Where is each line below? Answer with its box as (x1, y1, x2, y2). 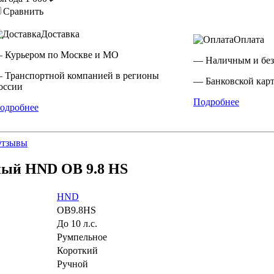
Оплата (234, 34, 264, 45)
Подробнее (193, 96, 239, 107)
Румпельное (57, 231, 107, 242)
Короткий (57, 245, 98, 256)
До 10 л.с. (57, 218, 97, 229)
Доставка (41, 28, 80, 39)
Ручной (57, 258, 88, 269)
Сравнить (3, 6, 43, 17)
